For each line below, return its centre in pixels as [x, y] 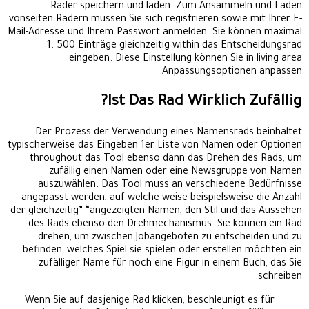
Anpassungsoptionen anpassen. [232, 72]
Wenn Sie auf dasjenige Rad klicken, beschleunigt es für [150, 301]
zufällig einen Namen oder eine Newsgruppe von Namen [176, 172]
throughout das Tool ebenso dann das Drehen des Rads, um [166, 159]
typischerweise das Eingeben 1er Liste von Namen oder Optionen [155, 146]
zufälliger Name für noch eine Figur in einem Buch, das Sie [170, 264]
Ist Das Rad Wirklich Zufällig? [205, 102]
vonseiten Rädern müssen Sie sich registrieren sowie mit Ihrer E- [156, 20]
